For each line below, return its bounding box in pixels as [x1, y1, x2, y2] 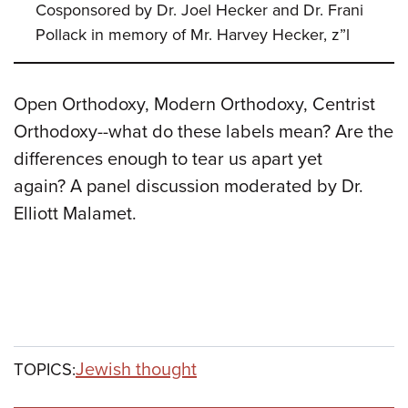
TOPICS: [14, 359, 76, 380]
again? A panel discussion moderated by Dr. [14, 175, 363, 198]
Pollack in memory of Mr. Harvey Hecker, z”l [36, 24, 350, 45]
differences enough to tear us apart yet [14, 148, 322, 170]
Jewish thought [76, 358, 197, 381]
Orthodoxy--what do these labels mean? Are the [14, 120, 393, 143]
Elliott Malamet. [14, 202, 137, 225]
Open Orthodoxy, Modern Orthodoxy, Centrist [14, 93, 375, 116]
